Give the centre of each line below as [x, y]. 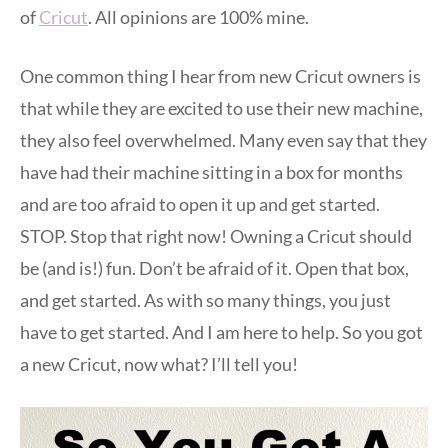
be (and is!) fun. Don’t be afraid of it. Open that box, [214, 267]
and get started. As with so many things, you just [205, 299]
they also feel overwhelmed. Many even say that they [223, 139]
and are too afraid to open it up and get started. [200, 203]
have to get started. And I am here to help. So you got [221, 331]
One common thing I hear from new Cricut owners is [220, 75]
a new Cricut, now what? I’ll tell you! [159, 363]
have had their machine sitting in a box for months [211, 171]
